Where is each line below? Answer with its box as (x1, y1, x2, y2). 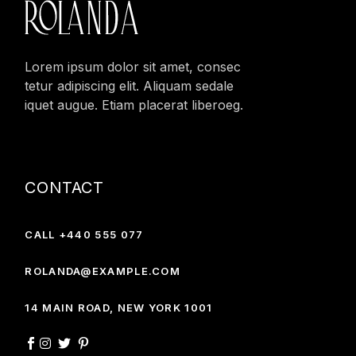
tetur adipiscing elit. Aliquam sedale (25, 78, 234, 95)
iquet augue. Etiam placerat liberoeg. (25, 97, 244, 114)
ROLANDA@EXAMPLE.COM (25, 265, 181, 278)
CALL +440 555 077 (25, 228, 144, 242)
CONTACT (25, 178, 104, 198)
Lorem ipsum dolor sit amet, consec (25, 59, 242, 75)
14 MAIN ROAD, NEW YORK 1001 (25, 301, 213, 315)
